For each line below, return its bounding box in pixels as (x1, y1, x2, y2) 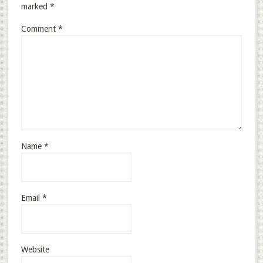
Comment (21, 24, 58, 33)
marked (21, 2, 50, 11)
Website (21, 245, 49, 254)
